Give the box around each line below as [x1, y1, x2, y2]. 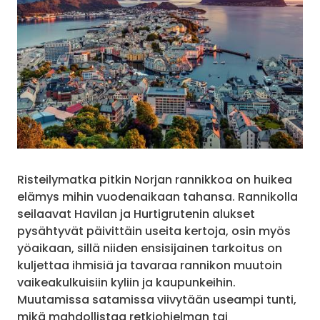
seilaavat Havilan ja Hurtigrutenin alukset [17, 206, 255, 222]
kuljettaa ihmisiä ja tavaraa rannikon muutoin [17, 257, 282, 274]
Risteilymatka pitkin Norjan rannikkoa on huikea [17, 171, 292, 188]
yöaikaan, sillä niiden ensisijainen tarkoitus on [17, 240, 282, 256]
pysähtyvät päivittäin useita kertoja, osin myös [17, 223, 291, 239]
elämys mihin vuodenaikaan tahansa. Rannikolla [17, 189, 298, 205]
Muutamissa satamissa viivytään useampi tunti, [17, 291, 296, 308]
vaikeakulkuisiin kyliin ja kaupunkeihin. [17, 274, 236, 291]
